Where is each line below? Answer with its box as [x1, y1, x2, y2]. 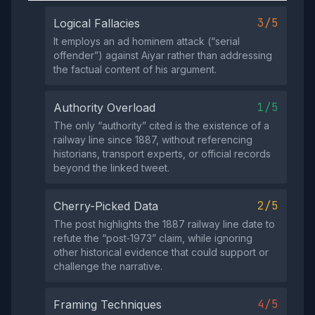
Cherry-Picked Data [53, 199, 158, 213]
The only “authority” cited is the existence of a [53, 120, 269, 131]
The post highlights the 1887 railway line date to [53, 218, 275, 230]
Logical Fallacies [53, 16, 140, 30]
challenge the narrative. [53, 260, 162, 272]
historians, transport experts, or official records [53, 148, 271, 160]
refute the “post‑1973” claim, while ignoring [53, 232, 252, 244]
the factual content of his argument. [53, 63, 217, 75]
